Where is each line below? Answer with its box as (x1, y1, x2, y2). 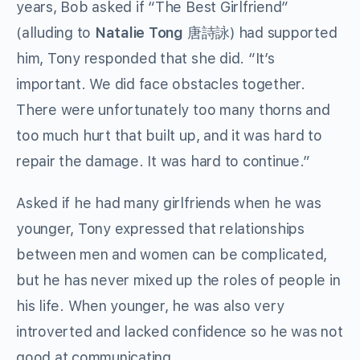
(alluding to (16, 24, 95, 42)
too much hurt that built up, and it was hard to (16, 127, 322, 145)
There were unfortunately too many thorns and (16, 101, 330, 119)
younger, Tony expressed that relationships (16, 220, 305, 238)
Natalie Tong (94, 24, 184, 42)
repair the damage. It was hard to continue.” (16, 153, 310, 170)
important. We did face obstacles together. (16, 76, 305, 93)
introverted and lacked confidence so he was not (16, 323, 343, 341)
